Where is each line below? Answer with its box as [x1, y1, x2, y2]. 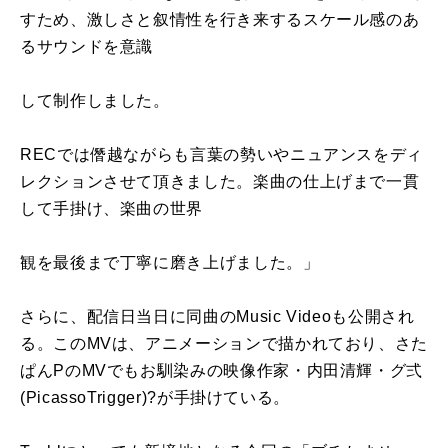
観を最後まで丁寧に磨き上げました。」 [20, 254, 320, 272]
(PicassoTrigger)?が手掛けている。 [20, 389, 290, 407]
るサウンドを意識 [20, 38, 154, 56]
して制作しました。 [20, 92, 170, 110]
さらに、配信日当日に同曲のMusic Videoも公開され [20, 308, 415, 326]
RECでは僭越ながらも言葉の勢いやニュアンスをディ [20, 146, 423, 164]
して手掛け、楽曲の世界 [20, 200, 204, 218]
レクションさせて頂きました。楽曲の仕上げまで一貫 [20, 173, 420, 191]
